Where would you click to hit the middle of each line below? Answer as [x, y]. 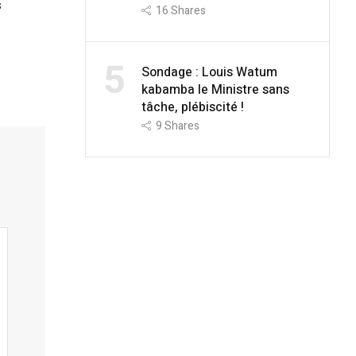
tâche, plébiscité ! [192, 107]
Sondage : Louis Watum [209, 72]
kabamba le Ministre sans [215, 89]
